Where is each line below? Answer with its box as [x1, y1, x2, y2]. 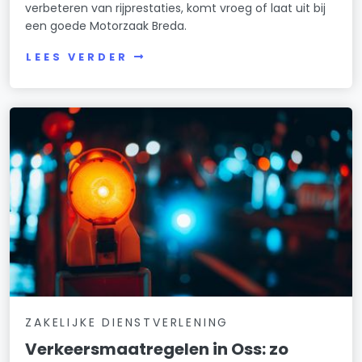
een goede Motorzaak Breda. [25, 18, 187, 35]
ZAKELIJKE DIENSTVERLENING [25, 314, 229, 330]
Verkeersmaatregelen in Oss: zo [25, 337, 289, 360]
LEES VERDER [26, 49, 128, 64]
